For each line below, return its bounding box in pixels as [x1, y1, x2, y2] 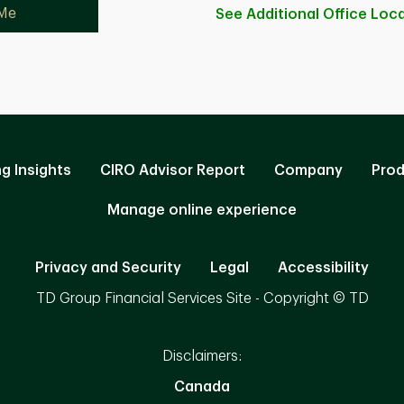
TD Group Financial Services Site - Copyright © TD [35, 291, 369, 307]
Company [274, 163, 343, 179]
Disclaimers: [162, 349, 242, 364]
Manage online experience [107, 203, 297, 218]
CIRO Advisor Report [100, 163, 245, 179]
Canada [174, 380, 230, 395]
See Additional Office [216, 7, 371, 23]
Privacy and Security [35, 261, 181, 276]
